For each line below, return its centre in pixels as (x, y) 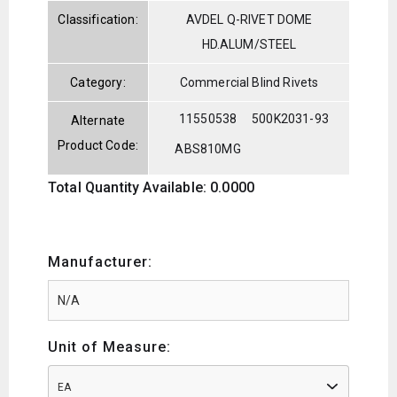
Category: (98, 82)
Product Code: (98, 145)
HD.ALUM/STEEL (249, 44)
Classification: (98, 19)
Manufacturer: (100, 261)
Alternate (98, 120)
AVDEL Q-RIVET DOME (249, 19)
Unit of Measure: (109, 346)
